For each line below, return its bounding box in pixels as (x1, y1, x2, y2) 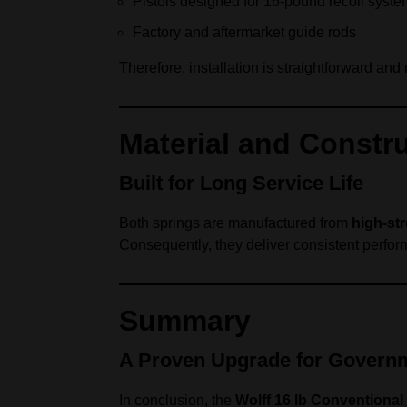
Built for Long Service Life (119, 172, 363, 194)
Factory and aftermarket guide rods (133, 25, 356, 40)
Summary (119, 304, 251, 337)
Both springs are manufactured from (119, 215, 352, 231)
